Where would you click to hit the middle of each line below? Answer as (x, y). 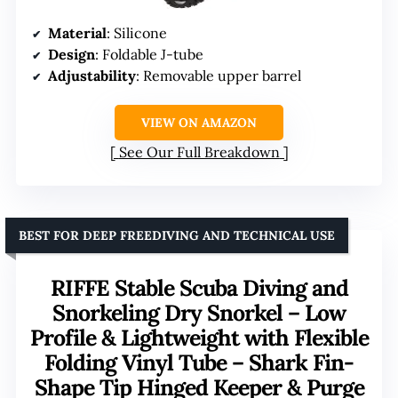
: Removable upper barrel (219, 76)
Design (72, 55)
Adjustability (92, 76)
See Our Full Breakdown (199, 152)
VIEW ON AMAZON (199, 123)
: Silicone (137, 33)
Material (77, 33)
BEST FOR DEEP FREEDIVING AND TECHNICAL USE (177, 236)
